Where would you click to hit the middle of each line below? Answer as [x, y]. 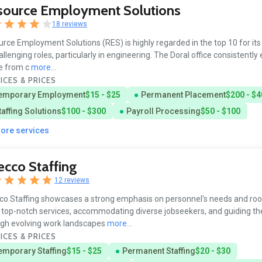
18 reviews [70, 24]
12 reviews [72, 180]
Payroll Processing [163, 111]
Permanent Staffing [158, 251]
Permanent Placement [183, 94]
